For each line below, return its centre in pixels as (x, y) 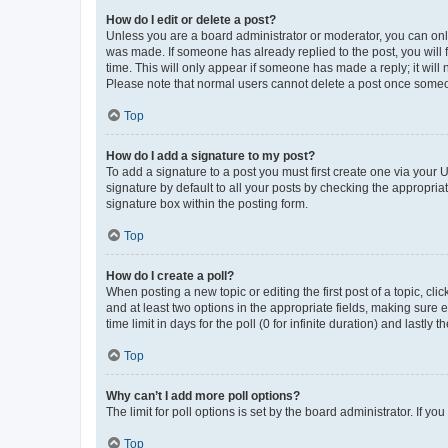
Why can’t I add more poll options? (203, 395)
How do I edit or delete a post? (191, 19)
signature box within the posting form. (207, 203)
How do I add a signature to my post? (210, 155)
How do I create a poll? (170, 275)
